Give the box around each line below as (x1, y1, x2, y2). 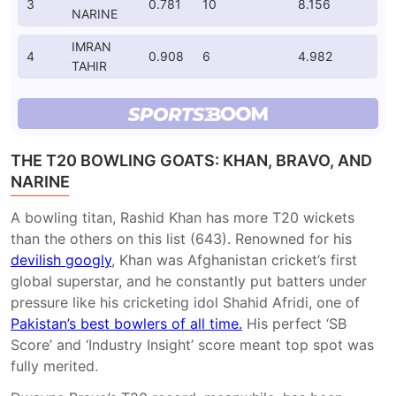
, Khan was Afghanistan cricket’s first (111, 251, 357, 269)
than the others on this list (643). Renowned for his (11, 230, 352, 247)
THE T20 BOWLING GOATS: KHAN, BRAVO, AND (11, 151, 372, 170)
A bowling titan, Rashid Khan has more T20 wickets (11, 209, 354, 226)
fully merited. (11, 357, 98, 375)
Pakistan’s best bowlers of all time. (11, 315, 242, 332)
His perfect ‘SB (242, 315, 346, 332)
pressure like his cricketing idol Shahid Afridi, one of (11, 293, 360, 311)
